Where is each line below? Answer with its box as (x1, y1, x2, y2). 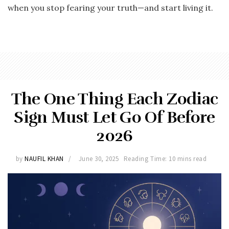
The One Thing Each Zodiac (11, 89, 218, 109)
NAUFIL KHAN (25, 154, 64, 164)
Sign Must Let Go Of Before (14, 107, 215, 128)
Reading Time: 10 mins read (123, 154, 207, 164)
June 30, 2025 (78, 154, 119, 164)
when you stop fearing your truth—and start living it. (8, 3, 213, 13)
